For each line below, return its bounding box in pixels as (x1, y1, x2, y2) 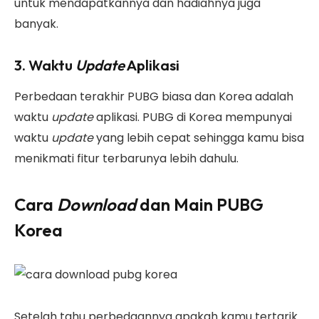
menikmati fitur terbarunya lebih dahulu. (14, 150, 239, 167)
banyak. (14, 15, 58, 32)
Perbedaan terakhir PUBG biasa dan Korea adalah (14, 88, 293, 105)
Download (57, 194, 136, 216)
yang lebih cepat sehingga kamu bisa (93, 130, 304, 147)
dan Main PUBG (136, 194, 263, 216)
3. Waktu (14, 55, 75, 74)
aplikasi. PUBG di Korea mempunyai (93, 109, 292, 126)
